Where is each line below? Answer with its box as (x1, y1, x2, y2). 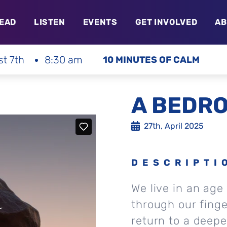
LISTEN (33, 17, 65, 27)
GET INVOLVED (135, 17, 198, 27)
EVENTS (83, 17, 118, 27)
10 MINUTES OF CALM (102, 54, 200, 65)
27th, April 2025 (144, 121, 204, 131)
